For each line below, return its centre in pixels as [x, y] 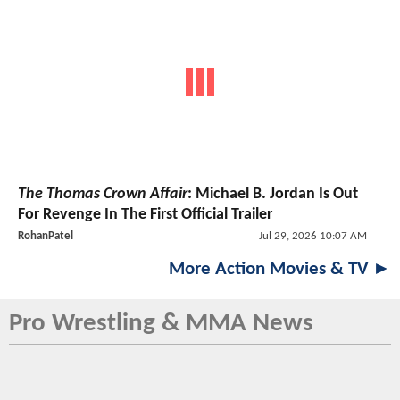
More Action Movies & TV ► [280, 269]
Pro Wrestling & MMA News [161, 323]
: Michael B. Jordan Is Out [273, 194]
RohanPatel [46, 236]
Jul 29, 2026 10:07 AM [312, 236]
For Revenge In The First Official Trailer [145, 214]
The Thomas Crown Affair [103, 194]
